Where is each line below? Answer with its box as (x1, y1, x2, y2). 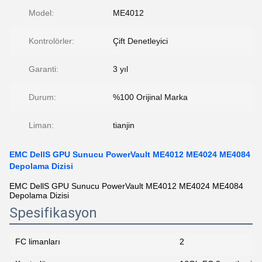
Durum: (29, 92, 56, 102)
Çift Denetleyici (113, 36, 168, 46)
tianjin (113, 120, 135, 130)
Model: (29, 8, 54, 18)
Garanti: (29, 64, 58, 74)
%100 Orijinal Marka (113, 92, 188, 102)
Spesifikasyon (9, 205, 97, 221)
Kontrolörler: (29, 36, 74, 46)
